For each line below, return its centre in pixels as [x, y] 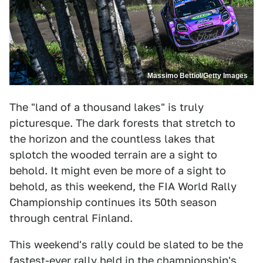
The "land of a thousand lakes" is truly [107, 107]
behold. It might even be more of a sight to [118, 171]
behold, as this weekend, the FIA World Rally [123, 187]
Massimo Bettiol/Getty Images [198, 76]
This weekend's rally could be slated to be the [126, 245]
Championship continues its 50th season [113, 203]
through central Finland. [71, 218]
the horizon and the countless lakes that [112, 139]
